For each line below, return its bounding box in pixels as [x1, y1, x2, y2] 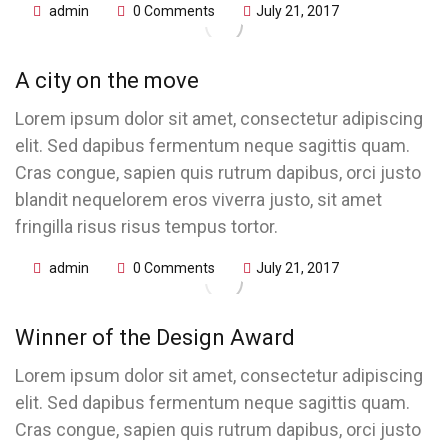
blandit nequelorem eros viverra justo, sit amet [15, 189, 382, 210]
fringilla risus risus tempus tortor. [15, 216, 278, 237]
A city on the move [15, 68, 199, 93]
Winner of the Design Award [15, 325, 295, 350]
